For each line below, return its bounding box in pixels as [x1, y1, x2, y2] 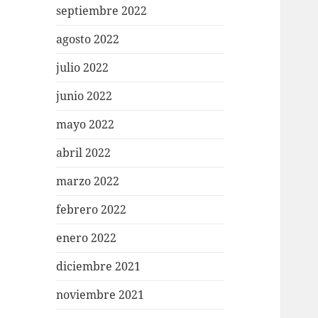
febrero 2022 [56, 202, 127, 218]
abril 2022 [56, 145, 111, 161]
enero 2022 [56, 230, 117, 246]
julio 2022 [56, 60, 109, 76]
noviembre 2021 [56, 287, 145, 303]
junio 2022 [56, 88, 113, 104]
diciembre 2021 [56, 258, 141, 275]
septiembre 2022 [56, 3, 148, 19]
